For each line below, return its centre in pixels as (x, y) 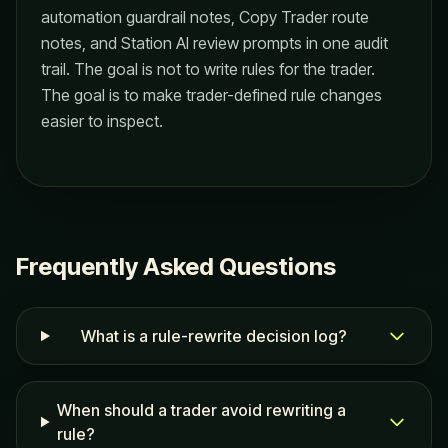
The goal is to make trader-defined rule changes (211, 95)
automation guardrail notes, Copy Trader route (205, 17)
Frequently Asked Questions (176, 266)
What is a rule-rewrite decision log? (214, 336)
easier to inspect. (102, 121)
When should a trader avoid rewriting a (202, 410)
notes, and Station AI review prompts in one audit (214, 43)
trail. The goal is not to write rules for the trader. (208, 69)
